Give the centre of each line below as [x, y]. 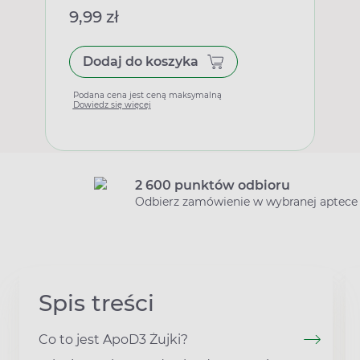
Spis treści [96, 303]
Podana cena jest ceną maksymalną [147, 95]
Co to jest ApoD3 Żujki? [113, 340]
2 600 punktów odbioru [213, 185]
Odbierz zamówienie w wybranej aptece [246, 202]
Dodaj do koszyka [140, 61]
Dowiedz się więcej [112, 105]
